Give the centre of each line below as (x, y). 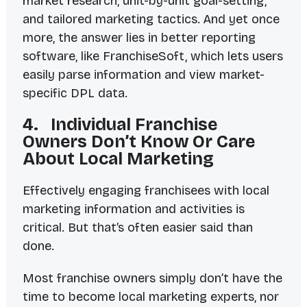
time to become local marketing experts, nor (150, 297)
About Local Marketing (118, 159)
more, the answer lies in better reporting (139, 38)
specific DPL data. (75, 94)
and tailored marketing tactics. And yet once (151, 20)
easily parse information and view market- (143, 75)
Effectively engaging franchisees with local (146, 191)
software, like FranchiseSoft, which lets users (152, 57)
